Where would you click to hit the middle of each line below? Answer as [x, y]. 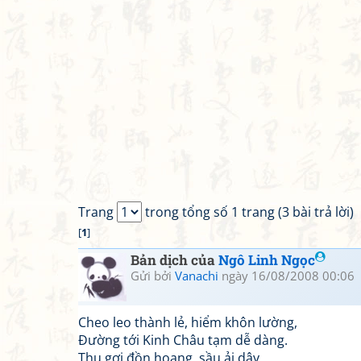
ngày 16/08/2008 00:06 [286, 276]
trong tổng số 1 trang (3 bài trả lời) [248, 212]
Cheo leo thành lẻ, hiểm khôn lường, [188, 322]
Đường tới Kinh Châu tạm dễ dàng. [183, 340]
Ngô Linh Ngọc [267, 260]
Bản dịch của [174, 260]
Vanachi [197, 276]
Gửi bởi [153, 276]
